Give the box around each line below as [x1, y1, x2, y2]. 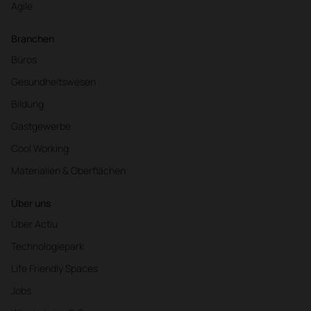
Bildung [11, 96, 44, 110]
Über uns [11, 196, 51, 210]
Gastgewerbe [11, 119, 71, 133]
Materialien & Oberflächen [11, 163, 126, 177]
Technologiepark [11, 239, 84, 253]
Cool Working [11, 141, 69, 155]
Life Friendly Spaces [11, 261, 98, 275]
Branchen [11, 31, 54, 45]
